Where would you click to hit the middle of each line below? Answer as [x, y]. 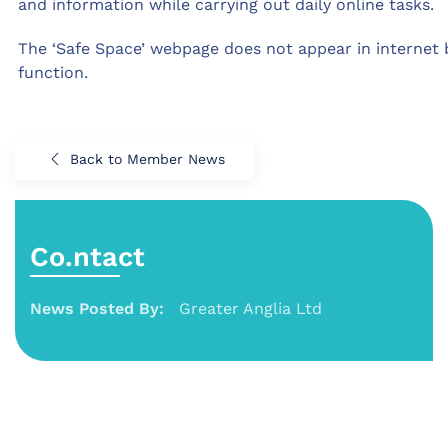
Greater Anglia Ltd [250, 309]
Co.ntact [87, 257]
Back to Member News [147, 159]
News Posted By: [97, 309]
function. [53, 73]
